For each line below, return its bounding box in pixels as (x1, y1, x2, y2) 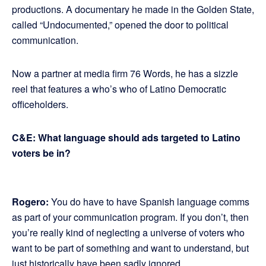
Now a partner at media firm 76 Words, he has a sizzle (12, 66, 238, 81)
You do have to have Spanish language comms (49, 195, 249, 209)
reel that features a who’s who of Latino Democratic (12, 82, 226, 96)
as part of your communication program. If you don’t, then (12, 210, 249, 224)
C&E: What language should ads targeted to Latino (12, 131, 240, 145)
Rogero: (12, 195, 49, 209)
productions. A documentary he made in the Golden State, (12, 2, 254, 17)
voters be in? (12, 146, 71, 160)
